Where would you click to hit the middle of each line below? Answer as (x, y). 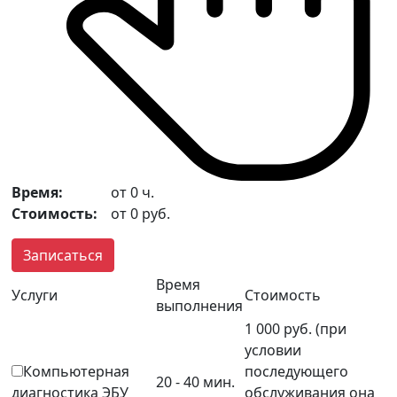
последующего (296, 371)
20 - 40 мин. (195, 381)
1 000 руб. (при (296, 328)
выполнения (199, 305)
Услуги (35, 295)
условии (273, 350)
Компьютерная (76, 371)
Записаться (63, 255)
